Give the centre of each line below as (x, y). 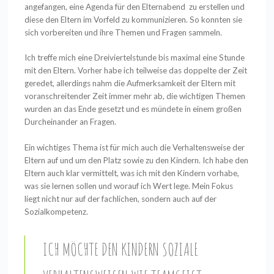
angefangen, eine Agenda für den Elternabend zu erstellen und (135, 7)
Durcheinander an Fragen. (72, 122)
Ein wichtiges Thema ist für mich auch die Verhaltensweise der (135, 147)
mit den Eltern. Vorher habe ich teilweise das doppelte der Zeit (136, 71)
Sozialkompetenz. (57, 211)
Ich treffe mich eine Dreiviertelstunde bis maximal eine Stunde (135, 58)
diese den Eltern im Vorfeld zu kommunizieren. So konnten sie (134, 20)
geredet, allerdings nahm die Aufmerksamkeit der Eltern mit (130, 83)
